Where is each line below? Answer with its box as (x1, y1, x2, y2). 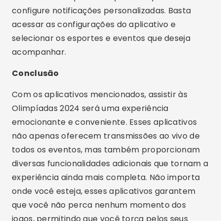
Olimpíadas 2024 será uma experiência (12, 103, 169, 114)
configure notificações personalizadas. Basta (12, 5, 191, 16)
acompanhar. (12, 46, 67, 58)
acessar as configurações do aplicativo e (12, 19, 176, 30)
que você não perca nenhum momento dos (12, 199, 186, 211)
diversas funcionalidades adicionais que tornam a (12, 158, 209, 169)
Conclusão (12, 68, 59, 79)
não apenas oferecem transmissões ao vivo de (12, 130, 200, 142)
